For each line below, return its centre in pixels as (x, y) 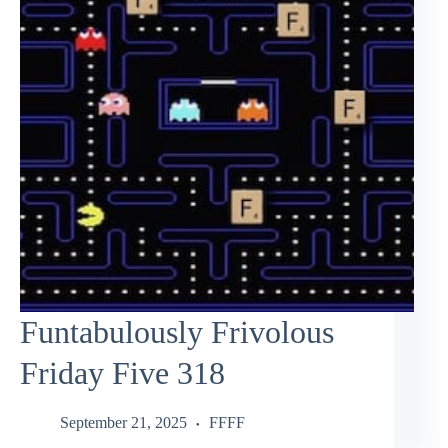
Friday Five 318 (122, 373)
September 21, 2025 (123, 422)
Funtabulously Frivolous (177, 332)
